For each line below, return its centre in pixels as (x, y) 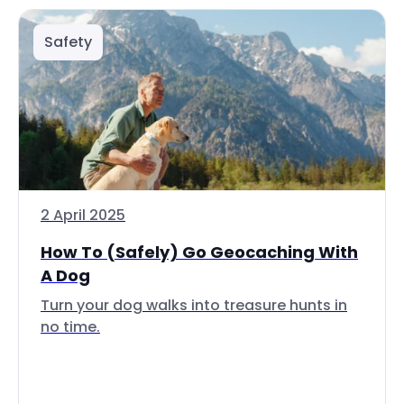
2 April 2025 (83, 215)
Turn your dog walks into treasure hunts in (194, 305)
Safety (68, 42)
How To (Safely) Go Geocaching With (199, 252)
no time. (70, 327)
